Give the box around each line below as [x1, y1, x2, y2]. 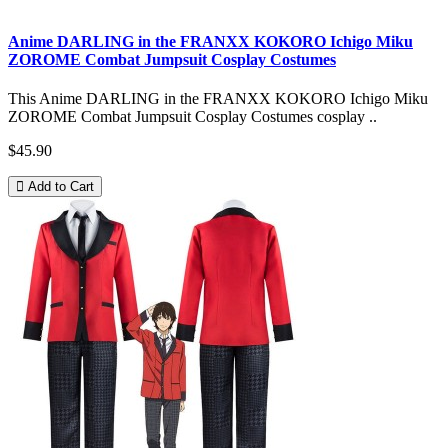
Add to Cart [28, 178, 94, 194]
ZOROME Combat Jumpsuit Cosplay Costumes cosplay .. [8, 107, 377, 125]
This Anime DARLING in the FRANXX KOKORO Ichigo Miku [8, 89, 428, 107]
